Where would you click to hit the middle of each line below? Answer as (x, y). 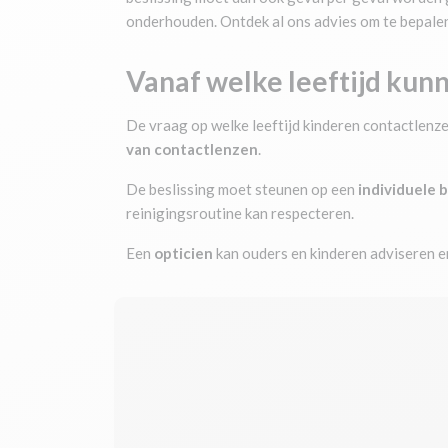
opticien (183, 253)
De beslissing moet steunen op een (242, 189)
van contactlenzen (192, 149)
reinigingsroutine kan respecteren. (241, 213)
